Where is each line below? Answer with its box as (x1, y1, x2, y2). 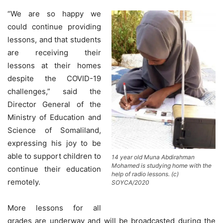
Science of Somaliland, (7, 125, 101, 135)
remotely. (7, 177, 40, 187)
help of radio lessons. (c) (111, 170, 179, 178)
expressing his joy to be (7, 138, 101, 148)
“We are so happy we (7, 8, 101, 18)
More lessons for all (7, 203, 101, 213)
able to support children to (7, 151, 101, 161)
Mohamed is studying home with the (111, 162, 212, 170)
